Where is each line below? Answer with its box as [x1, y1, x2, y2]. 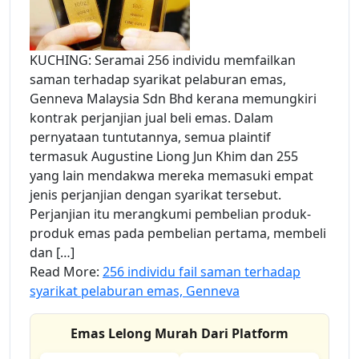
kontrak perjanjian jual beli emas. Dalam [30, 109, 273, 127]
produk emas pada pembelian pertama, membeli [30, 224, 326, 243]
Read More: [30, 263, 103, 281]
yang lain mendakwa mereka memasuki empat [30, 167, 313, 185]
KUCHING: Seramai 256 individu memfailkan [30, 51, 296, 70]
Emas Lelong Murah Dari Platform [71, 325, 288, 343]
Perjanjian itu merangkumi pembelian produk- [30, 205, 311, 224]
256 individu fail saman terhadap [103, 263, 301, 281]
